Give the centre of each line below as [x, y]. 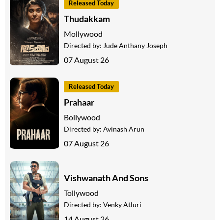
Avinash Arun [124, 129]
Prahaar [79, 102]
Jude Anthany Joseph [135, 46]
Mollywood [83, 34]
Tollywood [81, 192]
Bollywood [82, 117]
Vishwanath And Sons [106, 178]
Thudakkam [87, 19]
